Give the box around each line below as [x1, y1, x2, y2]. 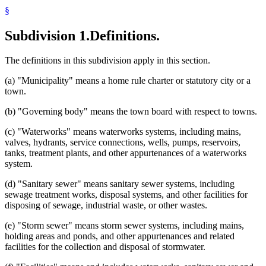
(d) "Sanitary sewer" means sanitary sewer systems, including [5, 179, 235, 189]
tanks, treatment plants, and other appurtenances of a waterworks [5, 148, 246, 159]
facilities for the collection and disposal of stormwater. [5, 242, 205, 252]
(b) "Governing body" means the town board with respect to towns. [5, 106, 257, 117]
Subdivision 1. [5, 27, 90, 43]
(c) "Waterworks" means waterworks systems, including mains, [5, 126, 241, 137]
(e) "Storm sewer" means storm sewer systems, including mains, [5, 220, 244, 231]
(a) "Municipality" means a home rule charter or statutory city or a [5, 75, 251, 86]
